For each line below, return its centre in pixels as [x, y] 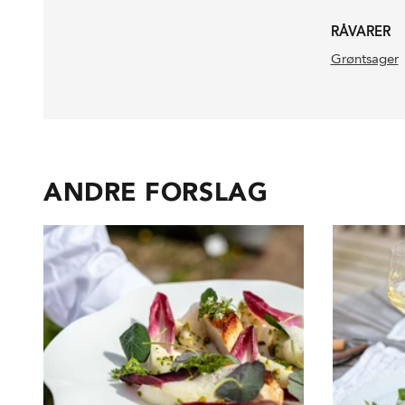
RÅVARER [361, 32]
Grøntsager [364, 59]
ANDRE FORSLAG [156, 192]
